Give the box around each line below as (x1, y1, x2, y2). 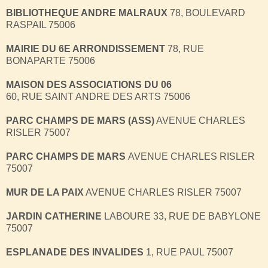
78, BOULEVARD (167, 7, 245, 18)
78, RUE (165, 43, 204, 54)
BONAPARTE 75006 (6, 55, 95, 66)
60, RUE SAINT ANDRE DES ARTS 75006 (6, 91, 190, 102)
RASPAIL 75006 (6, 19, 75, 30)
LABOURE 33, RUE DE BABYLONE (102, 211, 261, 221)
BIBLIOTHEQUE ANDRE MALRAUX (6, 7, 167, 18)
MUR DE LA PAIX (6, 187, 84, 197)
